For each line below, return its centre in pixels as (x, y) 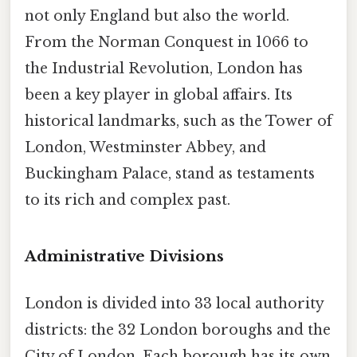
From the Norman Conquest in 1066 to (167, 43)
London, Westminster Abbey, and (145, 148)
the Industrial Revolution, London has (164, 69)
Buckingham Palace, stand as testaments (170, 174)
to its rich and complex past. (127, 200)
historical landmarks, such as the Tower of (178, 122)
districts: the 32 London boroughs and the (178, 330)
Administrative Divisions (124, 257)
